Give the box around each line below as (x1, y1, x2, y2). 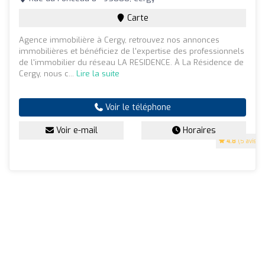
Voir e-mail (53, 124, 98, 136)
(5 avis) (236, 137, 258, 145)
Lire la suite (76, 68, 119, 79)
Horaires (180, 124, 216, 136)
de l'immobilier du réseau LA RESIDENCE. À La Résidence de (19, 57, 244, 67)
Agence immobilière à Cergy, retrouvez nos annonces (19, 34, 219, 45)
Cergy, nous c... (19, 68, 76, 79)
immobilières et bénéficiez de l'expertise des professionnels (19, 46, 244, 56)
